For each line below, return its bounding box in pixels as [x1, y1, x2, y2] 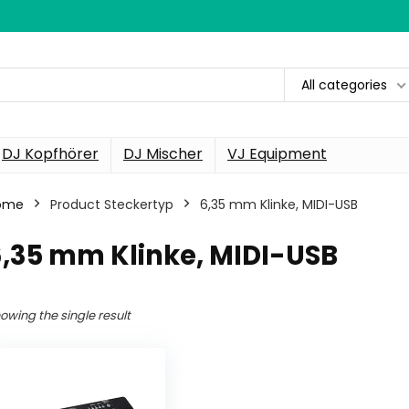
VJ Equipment [227, 143, 327, 164]
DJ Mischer [123, 143, 203, 164]
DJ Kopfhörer [2, 143, 99, 164]
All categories [301, 75, 387, 94]
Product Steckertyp [50, 195, 173, 214]
